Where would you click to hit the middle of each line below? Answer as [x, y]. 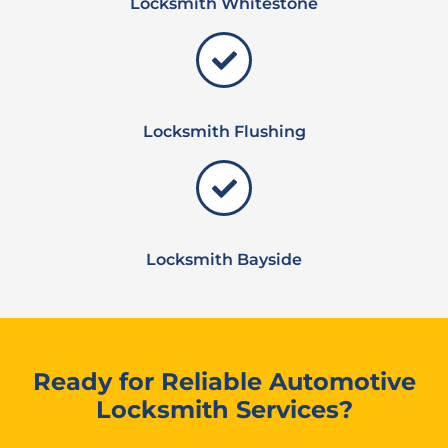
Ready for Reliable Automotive [224, 381]
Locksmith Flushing [224, 131]
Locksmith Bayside [224, 259]
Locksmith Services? [224, 409]
